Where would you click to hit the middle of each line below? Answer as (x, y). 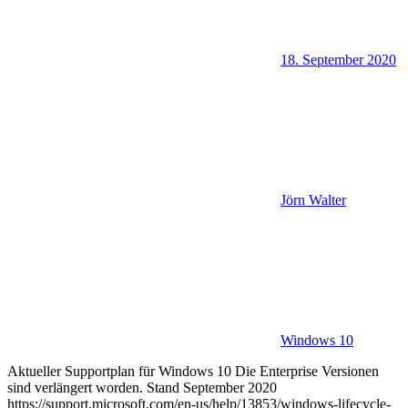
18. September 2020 (338, 59)
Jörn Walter (313, 199)
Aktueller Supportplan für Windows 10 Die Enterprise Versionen (193, 371)
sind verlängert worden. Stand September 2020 (142, 387)
